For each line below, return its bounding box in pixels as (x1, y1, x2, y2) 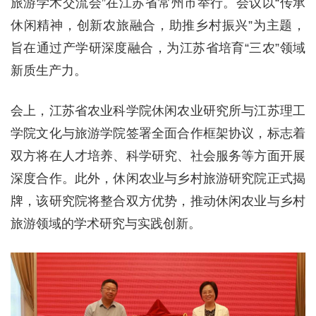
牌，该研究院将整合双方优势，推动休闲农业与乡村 (11, 194, 305, 208)
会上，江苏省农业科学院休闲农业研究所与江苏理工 (11, 104, 305, 118)
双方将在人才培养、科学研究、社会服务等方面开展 (11, 149, 305, 163)
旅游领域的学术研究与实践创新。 (11, 217, 201, 231)
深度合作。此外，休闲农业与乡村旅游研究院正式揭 (11, 171, 305, 186)
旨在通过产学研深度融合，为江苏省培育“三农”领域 (11, 41, 305, 55)
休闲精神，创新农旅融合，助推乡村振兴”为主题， (11, 18, 305, 32)
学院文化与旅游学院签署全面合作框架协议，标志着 (11, 126, 305, 140)
